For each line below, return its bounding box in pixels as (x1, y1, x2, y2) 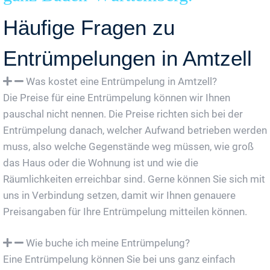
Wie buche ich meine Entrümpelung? (26, 236, 190, 249)
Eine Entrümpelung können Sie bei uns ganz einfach (3, 253, 235, 265)
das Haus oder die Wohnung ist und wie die (3, 156, 198, 169)
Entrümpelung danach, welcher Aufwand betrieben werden (3, 124, 267, 136)
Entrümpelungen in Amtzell (3, 46, 252, 70)
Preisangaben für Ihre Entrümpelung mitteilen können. (3, 205, 247, 218)
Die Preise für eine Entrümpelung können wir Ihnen (3, 91, 230, 104)
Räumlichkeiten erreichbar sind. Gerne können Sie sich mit (3, 172, 265, 185)
